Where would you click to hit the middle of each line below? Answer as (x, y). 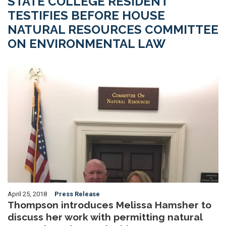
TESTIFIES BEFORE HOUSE (86, 15)
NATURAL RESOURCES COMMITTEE (113, 30)
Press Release (77, 194)
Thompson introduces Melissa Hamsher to (109, 205)
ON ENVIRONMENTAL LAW (87, 44)
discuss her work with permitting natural (105, 217)
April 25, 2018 (27, 194)
